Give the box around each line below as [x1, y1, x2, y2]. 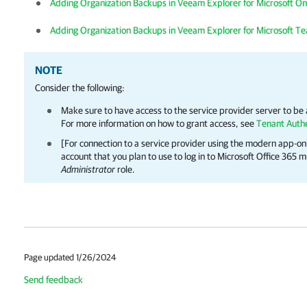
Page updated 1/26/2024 [24, 252, 116, 262]
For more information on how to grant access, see [61, 118, 256, 129]
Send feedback [24, 274, 83, 285]
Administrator [61, 164, 115, 175]
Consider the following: [35, 82, 125, 93]
